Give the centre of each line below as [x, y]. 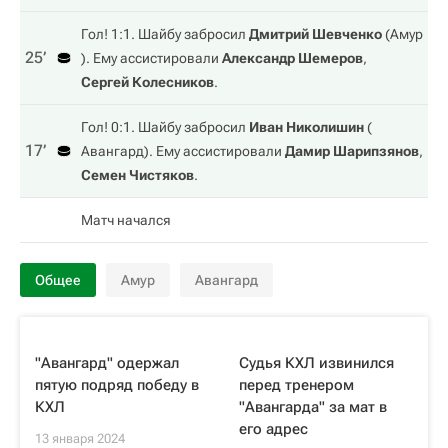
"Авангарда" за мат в [313, 407]
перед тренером [296, 385]
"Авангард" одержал [107, 363]
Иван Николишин [306, 127]
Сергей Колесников [147, 82]
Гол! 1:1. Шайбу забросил [165, 34]
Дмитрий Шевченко [315, 34]
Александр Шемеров [292, 58]
